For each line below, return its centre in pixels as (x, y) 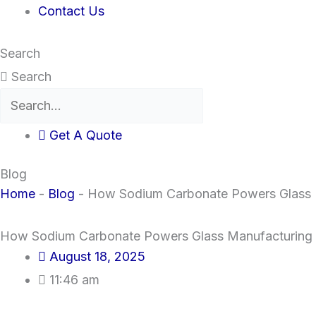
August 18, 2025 (97, 256)
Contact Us (71, 11)
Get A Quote (86, 135)
